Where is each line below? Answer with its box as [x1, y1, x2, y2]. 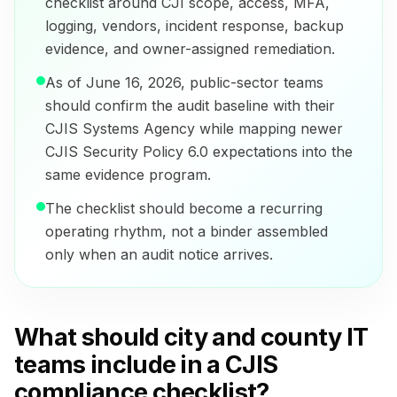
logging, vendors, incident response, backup [45, 17, 344, 35]
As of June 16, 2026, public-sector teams [45, 74, 323, 92]
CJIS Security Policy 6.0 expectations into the [45, 143, 353, 161]
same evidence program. [45, 166, 211, 184]
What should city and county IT [14, 323, 369, 353]
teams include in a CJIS [14, 350, 278, 380]
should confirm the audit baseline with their [45, 97, 335, 115]
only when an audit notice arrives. [45, 245, 273, 264]
